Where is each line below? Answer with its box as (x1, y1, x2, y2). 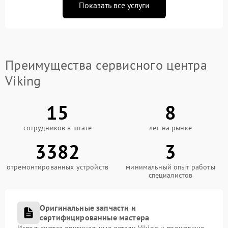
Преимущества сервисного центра (5, 56, 207, 73)
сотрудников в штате (23, 123, 92, 132)
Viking (5, 72, 41, 89)
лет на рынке (149, 123, 192, 132)
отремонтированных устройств (6, 162, 109, 172)
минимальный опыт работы (126, 162, 215, 172)
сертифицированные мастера (40, 212, 150, 222)
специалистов (148, 170, 193, 180)
